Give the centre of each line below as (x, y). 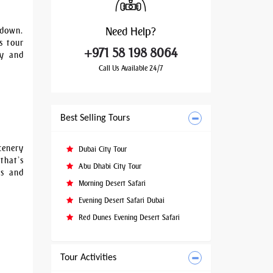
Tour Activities (88, 258)
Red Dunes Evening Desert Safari (128, 218)
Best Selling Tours (95, 118)
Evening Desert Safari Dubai (120, 200)
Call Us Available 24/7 (131, 68)
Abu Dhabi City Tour (108, 166)
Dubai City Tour (101, 149)
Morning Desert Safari (111, 183)
